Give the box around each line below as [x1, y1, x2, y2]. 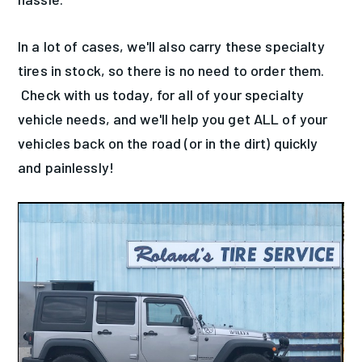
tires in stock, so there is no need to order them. [18, 61, 325, 79]
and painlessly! [18, 158, 114, 176]
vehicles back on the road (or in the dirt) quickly [18, 133, 318, 152]
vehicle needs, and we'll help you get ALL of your [18, 109, 328, 128]
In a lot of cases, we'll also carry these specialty [18, 36, 325, 55]
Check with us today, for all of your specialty [18, 85, 305, 103]
